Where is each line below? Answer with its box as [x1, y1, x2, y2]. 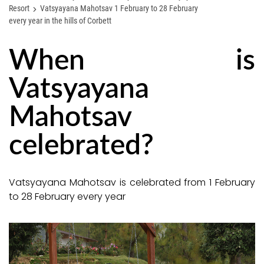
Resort [9, 2, 29, 14]
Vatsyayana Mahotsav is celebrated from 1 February [9, 176, 255, 190]
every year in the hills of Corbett [9, 15, 111, 27]
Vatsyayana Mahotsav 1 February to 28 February [40, 2, 198, 14]
